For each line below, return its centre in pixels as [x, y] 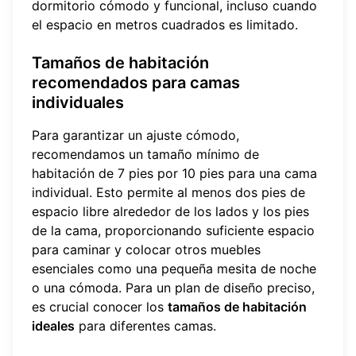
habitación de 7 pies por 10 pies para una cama [174, 174]
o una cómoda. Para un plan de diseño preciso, [173, 288]
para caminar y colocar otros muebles [146, 250]
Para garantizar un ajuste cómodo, [135, 135]
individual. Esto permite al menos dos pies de [168, 193]
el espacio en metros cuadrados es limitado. [165, 25]
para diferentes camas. [145, 326]
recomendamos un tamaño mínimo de [145, 155]
